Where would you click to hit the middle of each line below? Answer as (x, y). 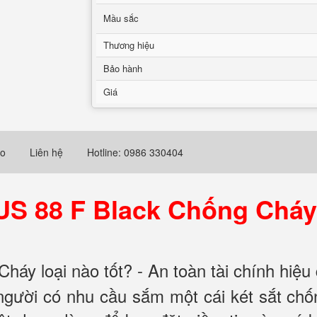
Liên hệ (46, 152)
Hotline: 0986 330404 (135, 152)
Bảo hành (123, 68)
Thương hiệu (129, 45)
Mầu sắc (121, 18)
